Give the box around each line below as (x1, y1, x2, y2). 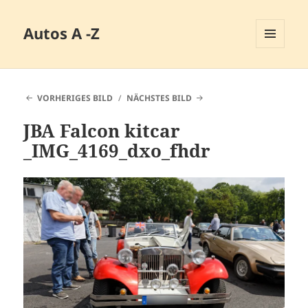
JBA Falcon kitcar (23, 118, 181, 144)
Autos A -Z (23, 23, 100, 44)
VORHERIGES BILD (36, 92, 113, 104)
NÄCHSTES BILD (126, 92, 192, 104)
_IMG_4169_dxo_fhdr (23, 138, 211, 164)
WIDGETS (256, 71, 295, 83)
